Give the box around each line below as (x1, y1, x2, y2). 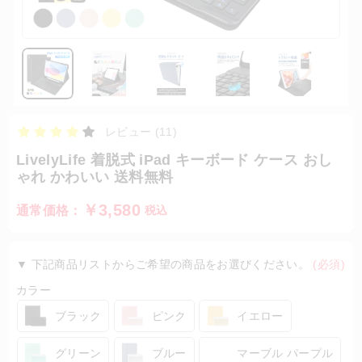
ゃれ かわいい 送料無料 (16, 169, 174, 185)
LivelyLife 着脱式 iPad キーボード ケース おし (16, 152, 333, 168)
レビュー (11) (105, 125, 178, 138)
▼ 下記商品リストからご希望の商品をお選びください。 (16, 258, 314, 271)
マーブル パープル (237, 347, 334, 360)
